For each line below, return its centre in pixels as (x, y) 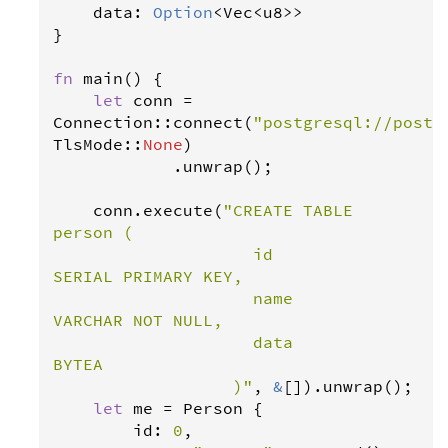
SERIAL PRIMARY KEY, (148, 276)
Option (183, 12)
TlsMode (88, 144)
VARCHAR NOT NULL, (138, 320)
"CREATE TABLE (288, 210)
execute (178, 210)
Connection (103, 122)
